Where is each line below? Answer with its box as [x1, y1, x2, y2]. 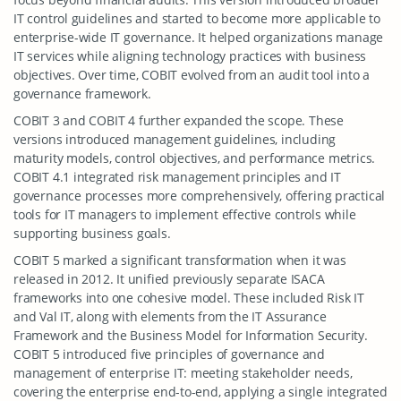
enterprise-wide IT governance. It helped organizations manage [13, 29, 384, 46]
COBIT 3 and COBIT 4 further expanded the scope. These [13, 112, 344, 129]
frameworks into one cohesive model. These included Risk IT [13, 289, 364, 306]
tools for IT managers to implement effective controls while [13, 206, 356, 223]
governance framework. [13, 85, 151, 102]
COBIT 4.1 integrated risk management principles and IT [13, 168, 341, 185]
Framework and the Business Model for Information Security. [13, 327, 368, 344]
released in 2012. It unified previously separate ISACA [13, 270, 325, 287]
